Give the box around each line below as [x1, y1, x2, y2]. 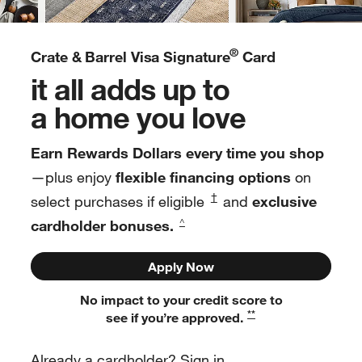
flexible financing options [112, 167, 292, 186]
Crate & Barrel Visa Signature [31, 47, 230, 65]
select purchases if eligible [31, 192, 209, 210]
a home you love [31, 99, 246, 136]
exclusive [251, 192, 317, 210]
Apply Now [148, 258, 214, 275]
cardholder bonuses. [31, 216, 175, 234]
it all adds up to [31, 70, 230, 107]
